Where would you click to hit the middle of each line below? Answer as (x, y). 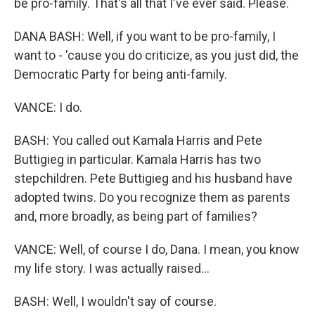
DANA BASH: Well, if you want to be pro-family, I (145, 36)
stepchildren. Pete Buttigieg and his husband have (153, 178)
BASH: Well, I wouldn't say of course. (115, 301)
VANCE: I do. (48, 107)
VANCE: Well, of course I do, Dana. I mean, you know (157, 249)
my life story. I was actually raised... (112, 268)
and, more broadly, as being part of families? (136, 216)
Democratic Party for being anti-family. (121, 74)
